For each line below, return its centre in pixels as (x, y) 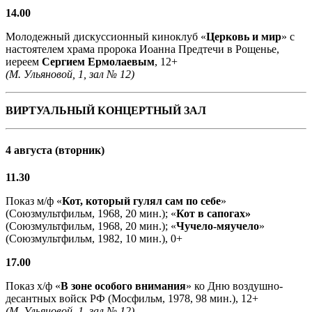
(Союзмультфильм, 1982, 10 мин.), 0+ (94, 239)
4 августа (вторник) (55, 150)
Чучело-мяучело (218, 226)
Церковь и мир (244, 36)
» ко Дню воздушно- (234, 286)
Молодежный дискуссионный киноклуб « (106, 36)
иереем (24, 61)
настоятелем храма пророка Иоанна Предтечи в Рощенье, (142, 49)
